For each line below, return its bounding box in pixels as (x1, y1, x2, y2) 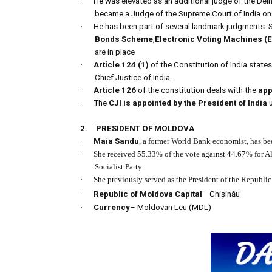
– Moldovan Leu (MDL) (130, 203, 211, 212)
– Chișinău (202, 189, 240, 199)
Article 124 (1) (93, 60, 149, 70)
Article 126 (93, 86, 136, 95)
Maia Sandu (93, 137, 139, 146)
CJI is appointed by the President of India (109, 98, 267, 108)
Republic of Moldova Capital (93, 189, 202, 199)
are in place (95, 47, 135, 57)
